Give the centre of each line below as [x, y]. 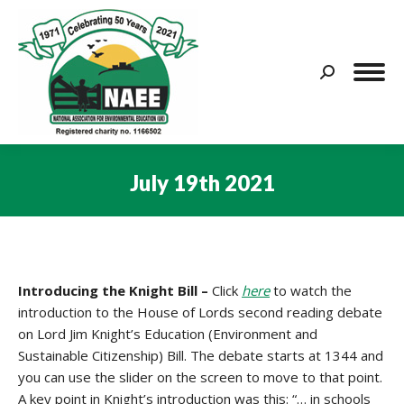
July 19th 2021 [202, 182]
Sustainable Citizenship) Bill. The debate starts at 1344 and [201, 355]
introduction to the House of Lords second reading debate [200, 312]
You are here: [243, 209]
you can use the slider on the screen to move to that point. [200, 377]
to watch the [311, 290]
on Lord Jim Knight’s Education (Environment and [168, 334]
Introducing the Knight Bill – [115, 290]
